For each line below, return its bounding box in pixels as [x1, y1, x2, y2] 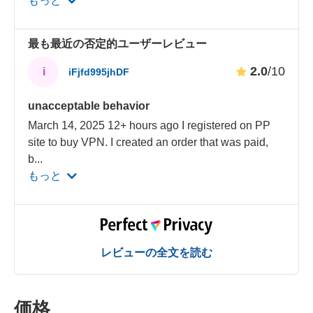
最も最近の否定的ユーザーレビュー [28, 37, 208, 50]
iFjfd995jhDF [68, 66, 130, 78]
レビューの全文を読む [101, 246, 212, 259]
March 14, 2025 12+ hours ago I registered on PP [28, 119, 271, 131]
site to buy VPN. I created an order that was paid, [28, 136, 269, 148]
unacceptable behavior [28, 99, 150, 112]
